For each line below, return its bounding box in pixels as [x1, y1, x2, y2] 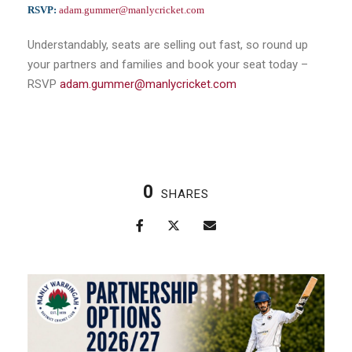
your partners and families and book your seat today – [27, 57, 308, 72]
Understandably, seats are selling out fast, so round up [27, 38, 308, 53]
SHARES [161, 187, 209, 202]
